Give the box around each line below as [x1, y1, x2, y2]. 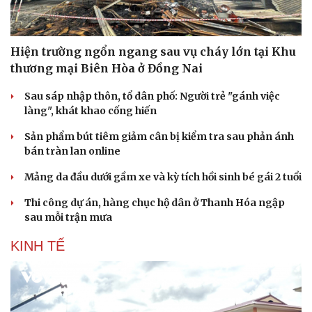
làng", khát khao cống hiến [24, 104, 157, 118]
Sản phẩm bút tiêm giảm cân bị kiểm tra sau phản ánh [24, 130, 294, 143]
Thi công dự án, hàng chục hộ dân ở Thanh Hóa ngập [24, 196, 285, 210]
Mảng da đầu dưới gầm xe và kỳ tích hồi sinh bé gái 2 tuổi [24, 171, 302, 184]
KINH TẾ [10, 238, 65, 254]
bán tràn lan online [24, 145, 120, 158]
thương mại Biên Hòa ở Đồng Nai [10, 61, 203, 76]
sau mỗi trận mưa [24, 211, 112, 224]
